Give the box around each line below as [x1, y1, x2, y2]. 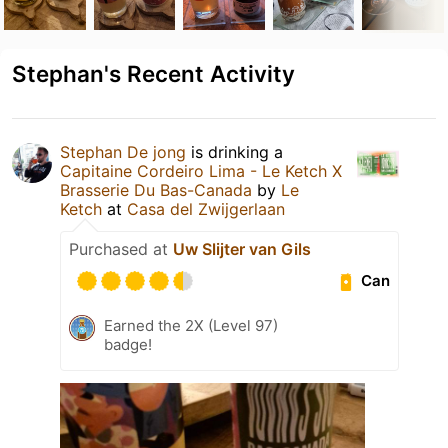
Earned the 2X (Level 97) [104, 315, 278, 335]
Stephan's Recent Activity [12, 59, 295, 87]
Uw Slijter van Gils [173, 238, 311, 259]
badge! [104, 334, 152, 354]
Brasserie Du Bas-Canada [60, 179, 252, 200]
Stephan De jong [60, 141, 186, 162]
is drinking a [186, 141, 283, 162]
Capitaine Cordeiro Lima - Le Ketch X [60, 160, 342, 181]
